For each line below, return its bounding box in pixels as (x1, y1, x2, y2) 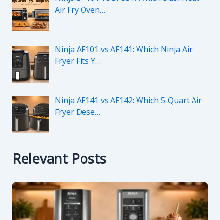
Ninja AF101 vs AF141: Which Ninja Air (55, 43, 192, 55)
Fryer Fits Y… (55, 55, 101, 66)
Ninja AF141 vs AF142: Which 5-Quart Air (55, 94, 202, 106)
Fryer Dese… (55, 106, 100, 117)
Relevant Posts (12, 149, 106, 168)
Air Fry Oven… (55, 4, 105, 16)
